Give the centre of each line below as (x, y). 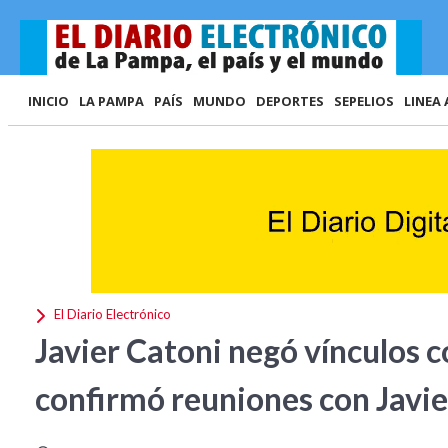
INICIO (48, 101)
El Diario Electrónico (111, 314)
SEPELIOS (364, 101)
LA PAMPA (111, 101)
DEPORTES (290, 101)
